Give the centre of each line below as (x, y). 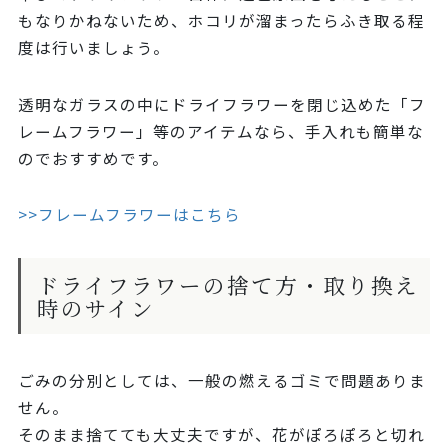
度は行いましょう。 (93, 46)
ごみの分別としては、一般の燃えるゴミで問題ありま (221, 380)
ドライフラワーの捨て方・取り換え (227, 285)
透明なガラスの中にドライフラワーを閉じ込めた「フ (221, 103)
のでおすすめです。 (93, 157)
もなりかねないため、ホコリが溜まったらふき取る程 (221, 19)
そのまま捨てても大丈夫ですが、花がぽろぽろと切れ (221, 434)
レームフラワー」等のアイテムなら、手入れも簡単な (220, 130)
